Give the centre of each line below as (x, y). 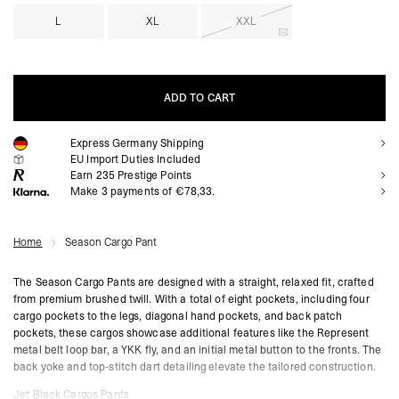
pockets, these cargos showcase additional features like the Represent (191, 334)
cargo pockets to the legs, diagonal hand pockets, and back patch (178, 317)
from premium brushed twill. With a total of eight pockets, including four (191, 300)
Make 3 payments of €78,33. (143, 192)
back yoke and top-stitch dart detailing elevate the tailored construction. (195, 367)
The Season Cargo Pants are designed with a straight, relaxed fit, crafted (194, 283)
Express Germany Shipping (137, 144)
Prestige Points (154, 176)
